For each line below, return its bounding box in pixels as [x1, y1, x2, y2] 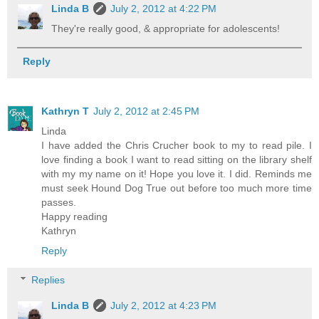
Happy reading [41, 210, 108, 222]
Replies [31, 274, 66, 286]
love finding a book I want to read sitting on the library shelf [41, 153, 312, 165]
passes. [41, 196, 76, 208]
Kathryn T [41, 105, 89, 117]
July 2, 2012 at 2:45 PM [93, 105, 199, 117]
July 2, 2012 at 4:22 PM [110, 3, 217, 15]
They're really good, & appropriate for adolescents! [51, 23, 281, 35]
